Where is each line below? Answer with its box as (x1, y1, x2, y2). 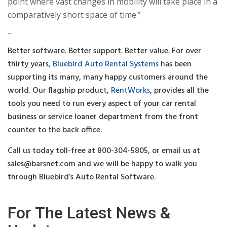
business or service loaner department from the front (8, 110, 198, 124)
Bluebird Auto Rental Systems (53, 57, 159, 71)
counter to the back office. (8, 123, 102, 137)
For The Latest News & (8, 203, 170, 222)
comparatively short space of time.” (8, 9, 141, 20)
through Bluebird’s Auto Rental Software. (8, 170, 156, 184)
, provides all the (150, 84, 209, 97)
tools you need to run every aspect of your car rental (8, 97, 196, 110)
